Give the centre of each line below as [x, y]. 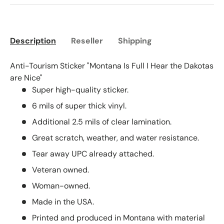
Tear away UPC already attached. [93, 154]
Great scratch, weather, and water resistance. [115, 138]
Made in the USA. [63, 202]
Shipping [135, 41]
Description [33, 41]
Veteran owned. [60, 170]
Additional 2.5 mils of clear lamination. [102, 122]
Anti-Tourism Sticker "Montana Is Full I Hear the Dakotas [112, 66]
